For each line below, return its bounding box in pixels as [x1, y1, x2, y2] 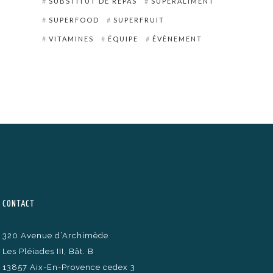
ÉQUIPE [107, 34, 138, 43]
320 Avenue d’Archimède [2, 230, 109, 240]
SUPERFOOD [48, 15, 99, 24]
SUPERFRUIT [113, 15, 165, 24]
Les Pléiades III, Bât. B [2, 246, 94, 256]
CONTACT [2, 199, 35, 208]
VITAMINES [48, 34, 94, 43]
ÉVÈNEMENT [152, 34, 202, 43]
